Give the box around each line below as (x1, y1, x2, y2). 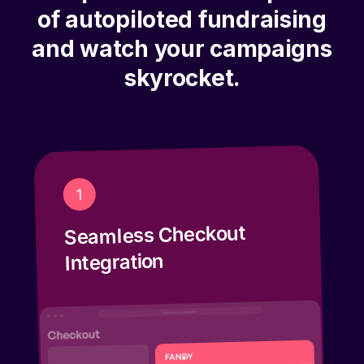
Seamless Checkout (63, 203, 246, 232)
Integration (64, 232, 165, 258)
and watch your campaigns (32, 17, 332, 45)
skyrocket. (123, 46, 240, 75)
